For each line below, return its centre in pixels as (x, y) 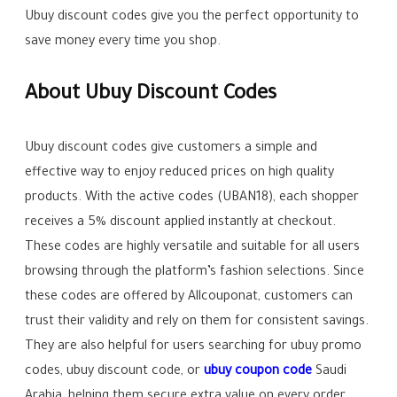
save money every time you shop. (123, 43)
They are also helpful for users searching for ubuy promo (194, 348)
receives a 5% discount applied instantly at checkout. (181, 224)
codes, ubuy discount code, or (115, 373)
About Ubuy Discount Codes (151, 96)
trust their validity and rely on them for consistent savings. (197, 323)
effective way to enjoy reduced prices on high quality (180, 174)
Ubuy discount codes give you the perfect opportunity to (192, 18)
